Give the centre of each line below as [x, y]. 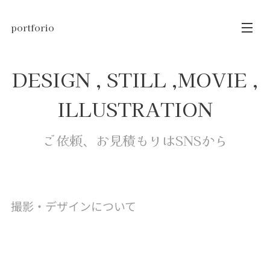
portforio [33, 27]
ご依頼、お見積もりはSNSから [135, 140]
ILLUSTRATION [135, 108]
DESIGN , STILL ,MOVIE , [135, 79]
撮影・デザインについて [74, 206]
